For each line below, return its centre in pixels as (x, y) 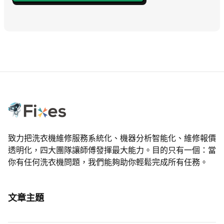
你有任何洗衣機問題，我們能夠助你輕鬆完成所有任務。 (108, 162)
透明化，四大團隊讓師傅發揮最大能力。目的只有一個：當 (112, 150)
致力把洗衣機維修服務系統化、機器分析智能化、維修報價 (112, 138)
